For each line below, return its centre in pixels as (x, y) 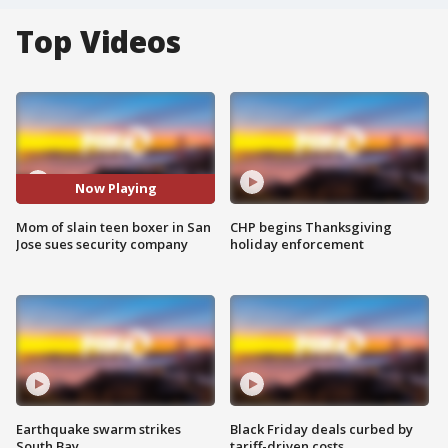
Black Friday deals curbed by (321, 429)
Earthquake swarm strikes (98, 429)
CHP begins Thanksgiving (311, 226)
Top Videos (98, 41)
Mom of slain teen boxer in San (113, 226)
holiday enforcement (297, 243)
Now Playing (115, 188)
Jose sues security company (102, 243)
